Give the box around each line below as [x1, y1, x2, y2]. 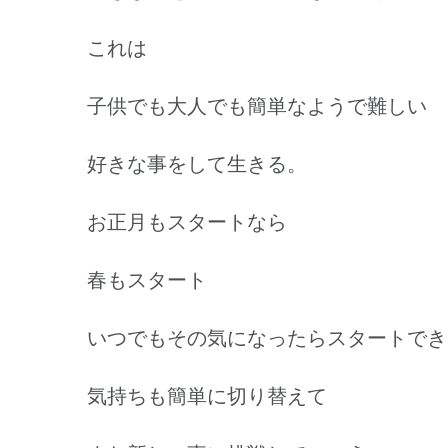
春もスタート [87, 267, 207, 292]
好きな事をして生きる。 [87, 151, 307, 176]
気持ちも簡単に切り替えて [87, 383, 327, 408]
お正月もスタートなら [87, 209, 287, 234]
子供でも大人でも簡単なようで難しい [87, 93, 427, 118]
